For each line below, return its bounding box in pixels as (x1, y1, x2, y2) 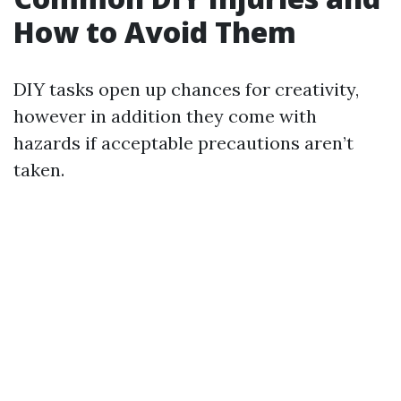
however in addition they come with (13, 105, 317, 127)
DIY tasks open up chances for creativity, (13, 78, 359, 100)
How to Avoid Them (13, 13, 296, 51)
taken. (13, 158, 64, 181)
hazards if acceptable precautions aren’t (13, 132, 354, 154)
